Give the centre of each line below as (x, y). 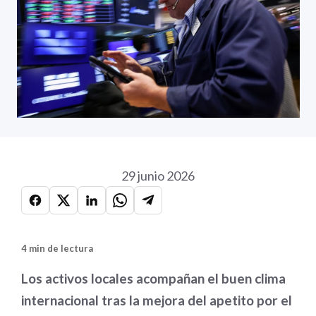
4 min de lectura (57, 248)
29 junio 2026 (158, 176)
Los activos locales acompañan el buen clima (153, 278)
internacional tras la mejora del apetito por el (157, 300)
